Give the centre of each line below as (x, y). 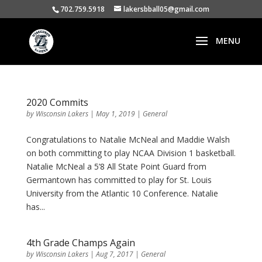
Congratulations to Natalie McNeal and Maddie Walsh (128, 139)
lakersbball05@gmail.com (167, 9)
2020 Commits (57, 102)
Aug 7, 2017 (114, 254)
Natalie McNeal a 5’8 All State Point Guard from (116, 166)
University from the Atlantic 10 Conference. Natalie (122, 193)
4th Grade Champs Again (80, 243)
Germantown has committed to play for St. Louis (119, 180)
